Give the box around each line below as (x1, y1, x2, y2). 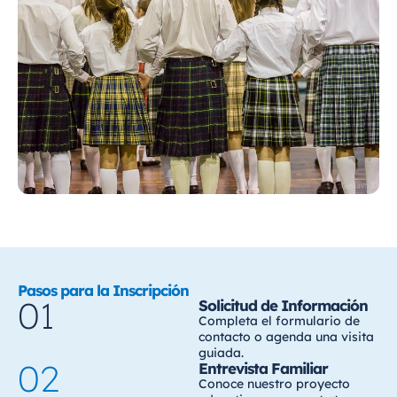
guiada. (198, 344, 244, 361)
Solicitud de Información (198, 295, 368, 315)
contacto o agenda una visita (198, 328, 374, 345)
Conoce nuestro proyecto (198, 375, 350, 392)
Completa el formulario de (198, 312, 360, 329)
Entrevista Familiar (198, 358, 328, 378)
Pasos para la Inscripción (18, 280, 189, 300)
